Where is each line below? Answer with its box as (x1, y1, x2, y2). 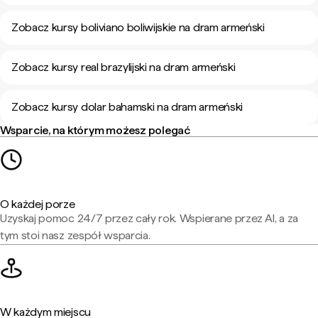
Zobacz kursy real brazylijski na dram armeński (11, 60, 236, 74)
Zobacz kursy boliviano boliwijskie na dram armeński (11, 21, 265, 34)
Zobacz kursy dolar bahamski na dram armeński (11, 100, 243, 114)
